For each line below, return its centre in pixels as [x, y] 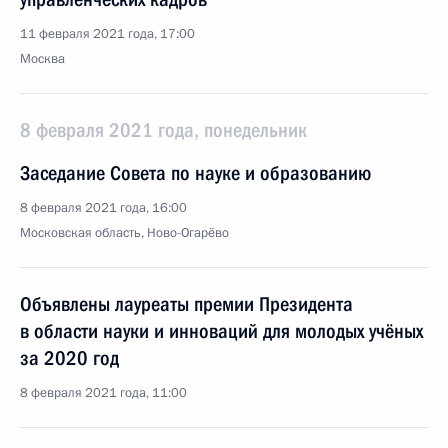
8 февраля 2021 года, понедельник [163, 130]
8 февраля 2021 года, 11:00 [103, 393]
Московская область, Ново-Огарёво [124, 233]
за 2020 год [69, 358]
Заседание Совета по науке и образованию [195, 173]
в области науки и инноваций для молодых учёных [221, 331]
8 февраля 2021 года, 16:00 [103, 208]
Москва [42, 59]
